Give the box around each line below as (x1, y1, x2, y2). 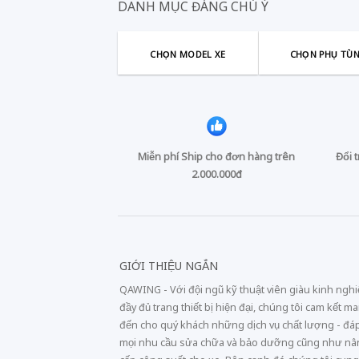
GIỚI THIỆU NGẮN (119, 257, 219, 273)
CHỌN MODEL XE (150, 47, 226, 60)
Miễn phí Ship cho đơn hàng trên (138, 150, 296, 164)
